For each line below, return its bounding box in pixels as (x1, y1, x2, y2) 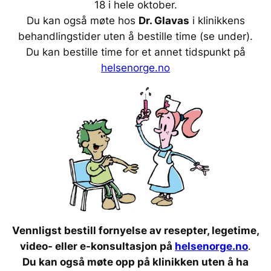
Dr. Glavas (138, 14, 189, 27)
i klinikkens (189, 14, 245, 27)
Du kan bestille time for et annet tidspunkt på (25, 45, 246, 58)
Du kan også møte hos (26, 14, 139, 27)
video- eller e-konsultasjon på (20, 240, 175, 253)
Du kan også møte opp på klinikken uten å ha (22, 256, 249, 269)
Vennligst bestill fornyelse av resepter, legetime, (11, 224, 260, 237)
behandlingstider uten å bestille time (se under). (18, 30, 253, 42)
